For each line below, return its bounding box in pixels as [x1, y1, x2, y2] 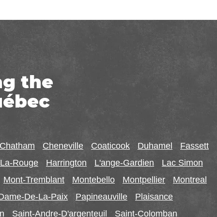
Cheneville [43, 140, 83, 151]
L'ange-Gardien [94, 157, 154, 168]
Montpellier [123, 174, 165, 185]
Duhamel [138, 140, 172, 151]
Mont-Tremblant [3, 174, 64, 185]
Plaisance [135, 191, 173, 201]
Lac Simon [162, 157, 203, 168]
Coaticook [91, 140, 130, 151]
